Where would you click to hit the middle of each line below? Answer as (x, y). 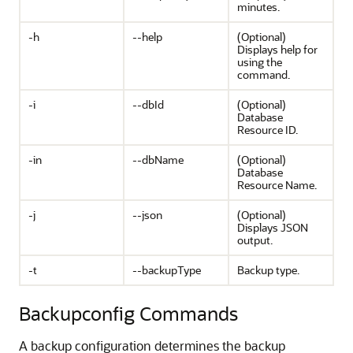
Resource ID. (268, 130)
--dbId (148, 104)
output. (255, 240)
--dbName (158, 160)
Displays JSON (273, 227)
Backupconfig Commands (128, 313)
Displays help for (277, 49)
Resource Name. (277, 185)
